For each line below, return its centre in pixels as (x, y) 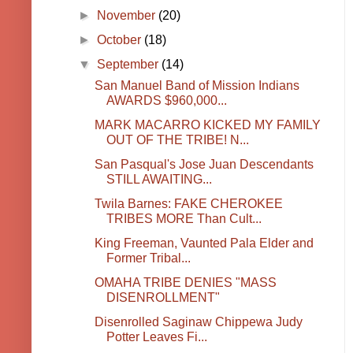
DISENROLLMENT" (163, 298)
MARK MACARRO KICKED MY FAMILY (207, 125)
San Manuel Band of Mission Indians (197, 86)
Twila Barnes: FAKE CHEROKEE (188, 204)
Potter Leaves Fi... (156, 337)
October (121, 40)
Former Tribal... (148, 258)
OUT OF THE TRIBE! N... (177, 140)
